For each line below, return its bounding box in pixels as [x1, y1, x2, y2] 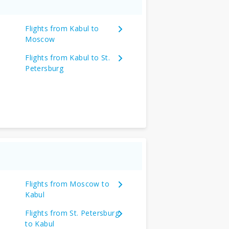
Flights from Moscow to [25, 178, 110, 189]
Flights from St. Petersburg [25, 208, 120, 218]
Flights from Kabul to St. [25, 52, 110, 62]
